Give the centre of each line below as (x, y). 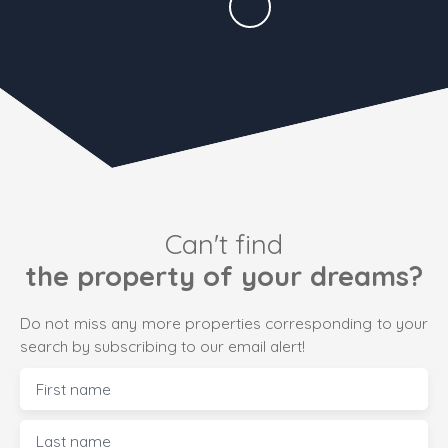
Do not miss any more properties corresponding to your (224, 322)
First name (73, 388)
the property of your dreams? (224, 275)
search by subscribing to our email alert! (162, 345)
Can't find (224, 243)
